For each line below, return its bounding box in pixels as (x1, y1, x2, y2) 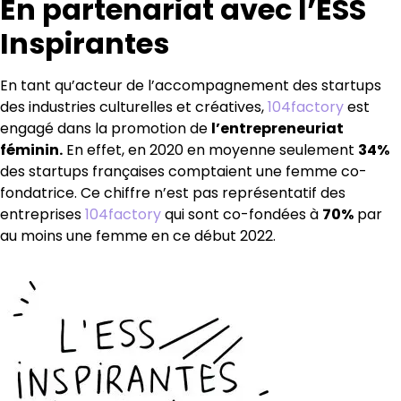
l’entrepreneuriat (211, 117, 344, 139)
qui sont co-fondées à (161, 203, 322, 225)
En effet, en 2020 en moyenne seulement (63, 139, 358, 160)
